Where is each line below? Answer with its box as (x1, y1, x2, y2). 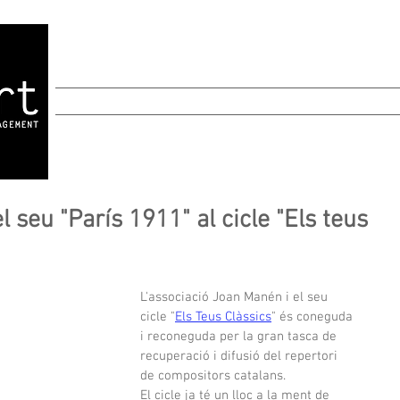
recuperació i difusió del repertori (140, 348, 341, 364)
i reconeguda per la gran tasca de (140, 329, 340, 345)
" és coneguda (271, 309, 356, 325)
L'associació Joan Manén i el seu (140, 289, 331, 305)
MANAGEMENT (84, 91, 162, 111)
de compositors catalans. (140, 368, 286, 384)
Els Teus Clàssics (175, 309, 271, 325)
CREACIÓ (219, 91, 266, 111)
